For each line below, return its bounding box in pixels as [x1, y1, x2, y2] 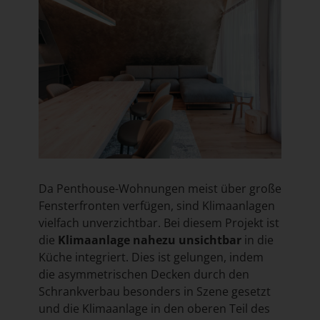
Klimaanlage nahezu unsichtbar [57, 232, 241, 249]
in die [241, 232, 274, 249]
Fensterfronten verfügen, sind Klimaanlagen [38, 198, 275, 214]
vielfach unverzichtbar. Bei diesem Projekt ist [38, 215, 279, 231]
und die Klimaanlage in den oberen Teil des [38, 301, 270, 317]
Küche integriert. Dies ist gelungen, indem [38, 249, 264, 266]
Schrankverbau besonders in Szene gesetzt [38, 284, 271, 300]
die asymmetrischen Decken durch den [38, 266, 249, 283]
